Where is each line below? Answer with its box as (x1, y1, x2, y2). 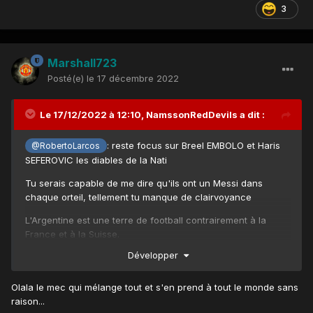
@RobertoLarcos (31, 140, 101, 151)
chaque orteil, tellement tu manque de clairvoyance (25, 191, 252, 203)
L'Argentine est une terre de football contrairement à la (25, 214, 266, 226)
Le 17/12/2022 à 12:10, (40, 108, 146, 120)
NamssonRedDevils (146, 108, 238, 120)
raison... (11, 296, 45, 307)
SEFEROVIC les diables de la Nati (25, 154, 167, 166)
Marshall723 (48, 55, 117, 70)
